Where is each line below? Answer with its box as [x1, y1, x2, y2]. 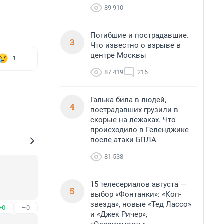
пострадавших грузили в [90, 105, 178, 114]
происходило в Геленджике [90, 125, 189, 134]
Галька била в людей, [90, 95, 166, 104]
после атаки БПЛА [90, 135, 156, 144]
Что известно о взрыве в [90, 41, 181, 50]
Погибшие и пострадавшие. [90, 31, 189, 40]
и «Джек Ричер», [90, 210, 147, 219]
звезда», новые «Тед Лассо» [90, 200, 191, 209]
